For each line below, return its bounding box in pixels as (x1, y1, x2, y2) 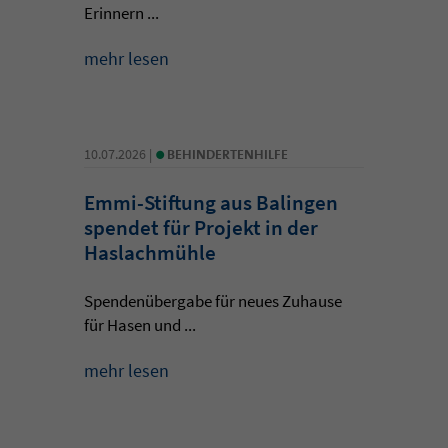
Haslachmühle (84, 238, 216, 266)
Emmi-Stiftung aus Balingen (84, 188, 338, 216)
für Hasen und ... (84, 313, 196, 336)
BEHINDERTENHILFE (167, 144, 288, 163)
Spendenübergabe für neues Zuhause (84, 289, 342, 312)
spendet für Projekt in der (84, 213, 318, 241)
